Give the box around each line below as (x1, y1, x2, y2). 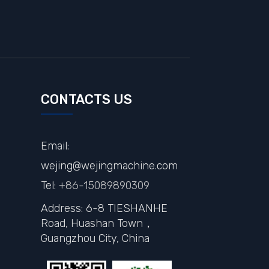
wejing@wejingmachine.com (40, 159, 178, 172)
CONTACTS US (40, 91, 132, 108)
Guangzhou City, (40, 231, 122, 244)
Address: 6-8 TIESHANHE (40, 201, 168, 214)
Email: (40, 139, 69, 153)
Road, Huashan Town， (40, 216, 154, 229)
